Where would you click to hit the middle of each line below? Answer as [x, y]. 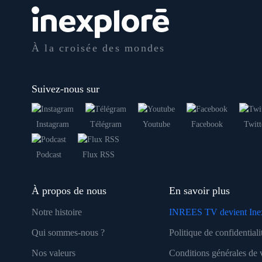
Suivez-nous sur [65, 89]
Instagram [52, 124]
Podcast [49, 154]
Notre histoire [56, 212]
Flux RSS [98, 154]
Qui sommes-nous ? [68, 232]
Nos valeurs [53, 253]
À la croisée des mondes [98, 48]
